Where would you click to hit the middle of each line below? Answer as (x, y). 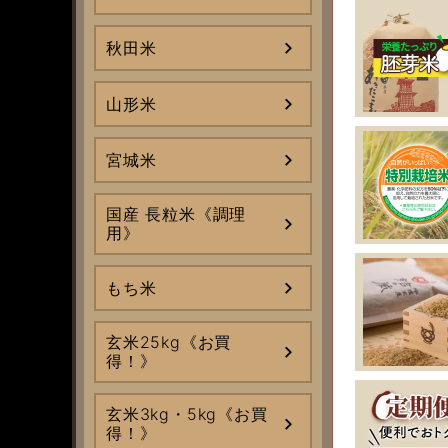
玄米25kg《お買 (169, 342)
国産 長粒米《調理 (176, 214)
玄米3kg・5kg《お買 (187, 414)
